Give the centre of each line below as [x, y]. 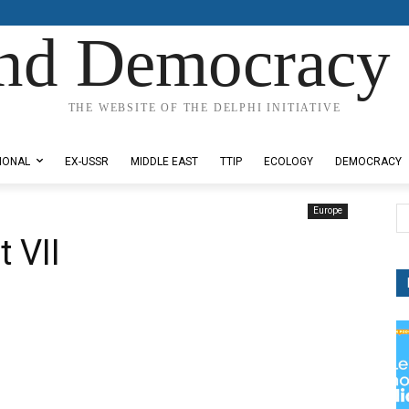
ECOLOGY [288, 162]
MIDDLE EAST [164, 162]
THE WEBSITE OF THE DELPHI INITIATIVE [204, 108]
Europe [328, 210]
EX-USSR [87, 162]
